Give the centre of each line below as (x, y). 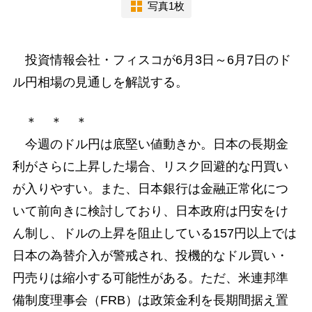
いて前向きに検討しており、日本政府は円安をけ (150, 211)
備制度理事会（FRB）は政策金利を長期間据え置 (150, 300)
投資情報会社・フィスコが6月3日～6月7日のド (151, 60)
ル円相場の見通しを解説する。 (100, 82)
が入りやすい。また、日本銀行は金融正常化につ (150, 188)
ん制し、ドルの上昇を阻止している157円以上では (154, 233)
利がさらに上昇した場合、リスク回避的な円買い (150, 166)
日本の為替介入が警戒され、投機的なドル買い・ (150, 255)
